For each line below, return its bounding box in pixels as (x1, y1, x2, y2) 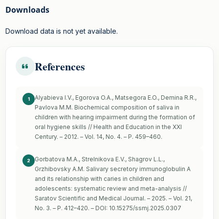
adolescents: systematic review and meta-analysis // (35, 185, 187, 193)
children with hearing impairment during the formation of (35, 113, 195, 121)
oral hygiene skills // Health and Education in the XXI (35, 123, 182, 131)
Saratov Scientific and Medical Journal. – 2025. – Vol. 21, (35, 195, 192, 202)
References (35, 58, 85, 75)
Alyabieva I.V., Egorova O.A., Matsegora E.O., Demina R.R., (35, 94, 197, 102)
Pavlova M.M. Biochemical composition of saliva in (35, 104, 179, 111)
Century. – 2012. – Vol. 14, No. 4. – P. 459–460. (35, 133, 162, 141)
